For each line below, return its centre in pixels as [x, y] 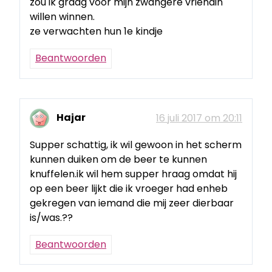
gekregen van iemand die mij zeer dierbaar [132, 203]
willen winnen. [62, 17]
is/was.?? [51, 217]
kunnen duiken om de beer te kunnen [118, 159]
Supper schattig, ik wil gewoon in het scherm [136, 144]
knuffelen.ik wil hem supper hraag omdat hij [133, 174]
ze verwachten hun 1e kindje [96, 32]
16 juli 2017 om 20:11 [199, 118]
